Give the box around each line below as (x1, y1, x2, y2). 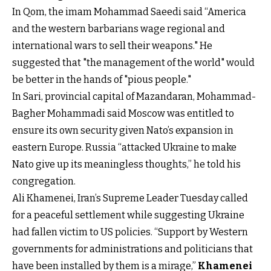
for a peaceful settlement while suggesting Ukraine (12, 209, 244, 221)
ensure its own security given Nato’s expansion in (12, 124, 233, 136)
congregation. (12, 175, 76, 187)
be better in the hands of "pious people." (12, 73, 191, 85)
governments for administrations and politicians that (12, 243, 253, 255)
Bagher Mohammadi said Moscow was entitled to (12, 107, 234, 119)
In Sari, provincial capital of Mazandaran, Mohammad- (12, 90, 256, 102)
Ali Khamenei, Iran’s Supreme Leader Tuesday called (12, 192, 248, 204)
